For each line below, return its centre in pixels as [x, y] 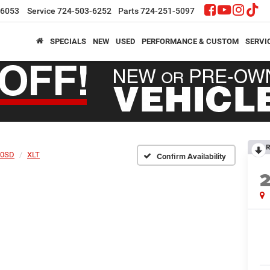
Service [41, 11]
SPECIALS [68, 41]
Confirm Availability [191, 156]
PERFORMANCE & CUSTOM [190, 41]
